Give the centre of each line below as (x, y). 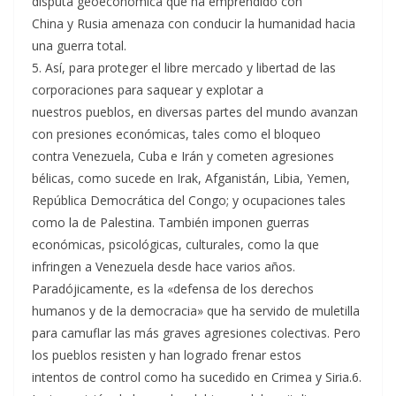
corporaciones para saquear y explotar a (148, 90)
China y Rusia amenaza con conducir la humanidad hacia (194, 23)
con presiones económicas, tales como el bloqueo (176, 134)
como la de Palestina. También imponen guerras (171, 222)
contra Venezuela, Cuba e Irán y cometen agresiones (183, 156)
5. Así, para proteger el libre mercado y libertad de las (184, 68)
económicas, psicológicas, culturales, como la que (175, 244)
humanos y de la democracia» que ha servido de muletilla (196, 311)
